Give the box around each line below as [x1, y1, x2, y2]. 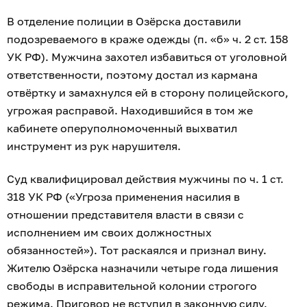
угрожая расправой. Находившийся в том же [7, 103, 253, 117]
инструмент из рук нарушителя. [7, 139, 181, 153]
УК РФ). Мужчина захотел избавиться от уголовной [7, 50, 287, 64]
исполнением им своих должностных [7, 225, 212, 239]
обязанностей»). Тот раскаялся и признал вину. [7, 243, 267, 257]
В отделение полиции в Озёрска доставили [7, 14, 241, 28]
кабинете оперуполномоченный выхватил [7, 121, 237, 135]
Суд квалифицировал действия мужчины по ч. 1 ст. [7, 172, 284, 186]
